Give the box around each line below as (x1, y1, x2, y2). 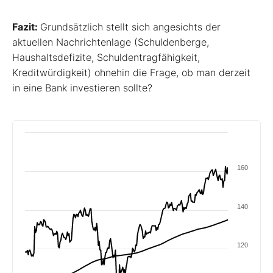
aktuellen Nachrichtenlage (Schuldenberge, (12, 35, 209, 48)
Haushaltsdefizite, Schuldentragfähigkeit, (12, 51, 200, 63)
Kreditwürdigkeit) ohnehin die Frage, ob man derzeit (12, 66, 250, 79)
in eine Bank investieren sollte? (12, 81, 152, 94)
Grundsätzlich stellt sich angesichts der (40, 20, 221, 33)
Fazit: (12, 20, 40, 33)
